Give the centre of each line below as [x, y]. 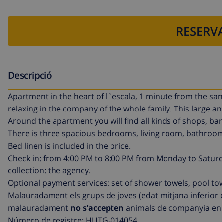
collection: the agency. [49, 171]
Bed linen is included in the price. [69, 146]
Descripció [30, 75]
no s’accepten [97, 208]
